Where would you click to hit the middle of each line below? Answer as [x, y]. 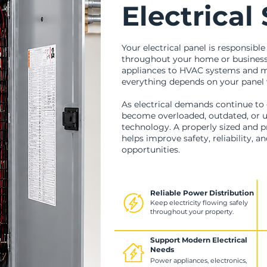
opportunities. [151, 150]
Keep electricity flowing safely [199, 203]
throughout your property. [192, 212]
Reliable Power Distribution [202, 193]
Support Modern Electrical [199, 240]
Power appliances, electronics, [198, 260]
